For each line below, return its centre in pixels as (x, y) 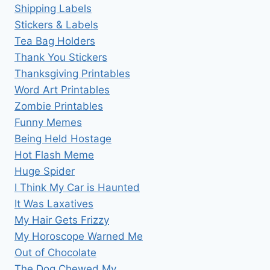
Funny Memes (48, 123)
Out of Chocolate (55, 253)
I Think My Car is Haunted (77, 188)
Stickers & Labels (56, 25)
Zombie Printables (59, 106)
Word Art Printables (62, 90)
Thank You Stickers (61, 58)
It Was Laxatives (54, 204)
